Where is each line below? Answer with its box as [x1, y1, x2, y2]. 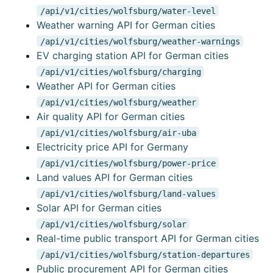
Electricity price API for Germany [37, 141, 188, 154]
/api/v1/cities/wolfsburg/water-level [40, 5, 216, 16]
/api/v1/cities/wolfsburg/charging [40, 66, 201, 77]
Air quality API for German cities [37, 110, 185, 123]
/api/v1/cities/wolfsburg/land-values [40, 188, 216, 199]
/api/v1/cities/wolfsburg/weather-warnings [40, 36, 240, 46]
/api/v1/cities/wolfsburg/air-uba [40, 127, 196, 138]
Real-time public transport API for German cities [37, 232, 259, 245]
